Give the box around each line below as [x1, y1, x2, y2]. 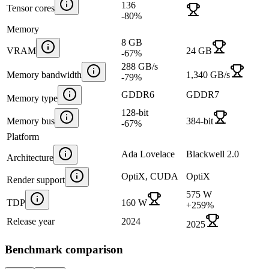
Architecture [7, 152, 53, 163]
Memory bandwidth [7, 69, 82, 80]
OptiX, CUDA [121, 171, 178, 181]
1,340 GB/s [186, 69, 230, 80]
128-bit [121, 107, 148, 118]
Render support [7, 174, 65, 185]
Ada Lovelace [121, 148, 175, 159]
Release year [7, 216, 55, 226]
